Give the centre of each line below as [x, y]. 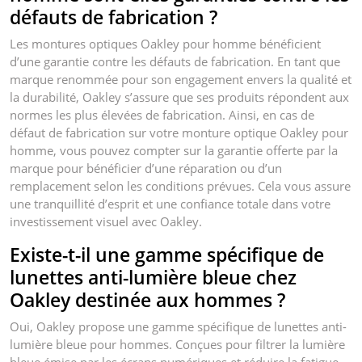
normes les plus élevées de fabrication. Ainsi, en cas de [162, 114]
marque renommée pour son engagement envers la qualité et [181, 79]
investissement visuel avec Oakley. [106, 221]
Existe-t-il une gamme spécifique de [167, 254]
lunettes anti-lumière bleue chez [153, 277]
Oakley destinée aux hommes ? [147, 299]
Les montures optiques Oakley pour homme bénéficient [165, 43]
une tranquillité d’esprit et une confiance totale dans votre [170, 203]
